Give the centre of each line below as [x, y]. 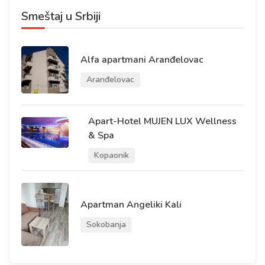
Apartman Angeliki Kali [131, 205]
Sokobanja [106, 224]
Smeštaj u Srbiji [61, 16]
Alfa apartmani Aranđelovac [142, 60]
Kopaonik [112, 155]
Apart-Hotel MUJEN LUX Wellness [162, 121]
